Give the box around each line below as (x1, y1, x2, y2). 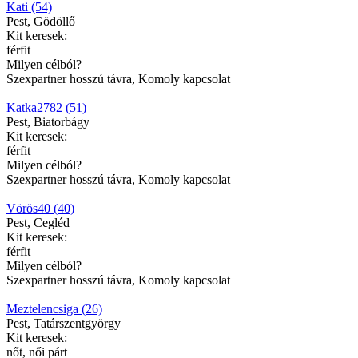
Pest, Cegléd (6, 215, 70, 229)
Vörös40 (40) (6, 201, 74, 215)
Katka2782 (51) (6, 100, 86, 114)
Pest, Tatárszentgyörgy (6, 316, 121, 330)
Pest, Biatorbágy (6, 114, 89, 129)
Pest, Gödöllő (6, 14, 75, 28)
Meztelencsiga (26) (6, 301, 102, 316)
